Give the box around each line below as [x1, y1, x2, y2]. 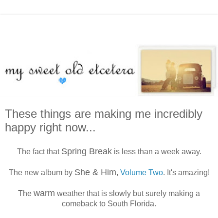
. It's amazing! [163, 168, 210, 177]
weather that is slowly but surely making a [55, 189, 200, 198]
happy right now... [5, 120, 96, 134]
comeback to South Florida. [62, 199, 156, 208]
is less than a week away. [111, 147, 201, 156]
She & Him [74, 167, 116, 177]
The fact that [17, 147, 61, 156]
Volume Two [120, 168, 163, 177]
